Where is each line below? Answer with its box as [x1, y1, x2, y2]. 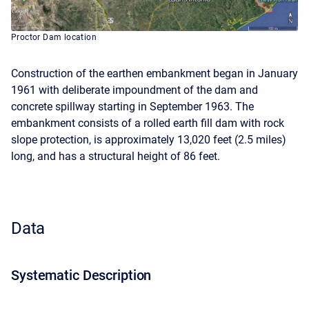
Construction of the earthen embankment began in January [11, 66, 298, 80]
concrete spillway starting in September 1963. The [11, 99, 254, 113]
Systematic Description [11, 266, 152, 283]
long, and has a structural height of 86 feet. [11, 149, 220, 163]
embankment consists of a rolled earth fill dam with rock [11, 116, 284, 130]
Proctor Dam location [11, 32, 97, 42]
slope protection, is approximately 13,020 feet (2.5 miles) [11, 132, 286, 146]
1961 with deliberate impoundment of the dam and [11, 83, 258, 97]
